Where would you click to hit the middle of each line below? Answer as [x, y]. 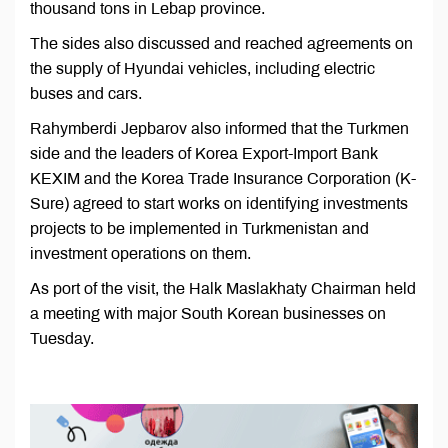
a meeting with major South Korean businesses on [208, 313]
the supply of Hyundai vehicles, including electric [202, 68]
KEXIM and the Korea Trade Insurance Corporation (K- [223, 178]
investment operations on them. [140, 253]
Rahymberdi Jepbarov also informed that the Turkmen [219, 128]
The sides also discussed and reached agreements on [221, 43]
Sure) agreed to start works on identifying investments [219, 203]
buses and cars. [86, 93]
